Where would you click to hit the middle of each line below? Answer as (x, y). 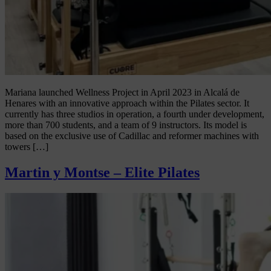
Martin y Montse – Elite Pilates (102, 173)
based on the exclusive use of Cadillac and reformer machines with (132, 136)
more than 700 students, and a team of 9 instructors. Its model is (126, 125)
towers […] (27, 147)
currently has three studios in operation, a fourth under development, (135, 114)
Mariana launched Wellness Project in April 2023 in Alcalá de (122, 93)
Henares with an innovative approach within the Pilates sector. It (127, 103)
